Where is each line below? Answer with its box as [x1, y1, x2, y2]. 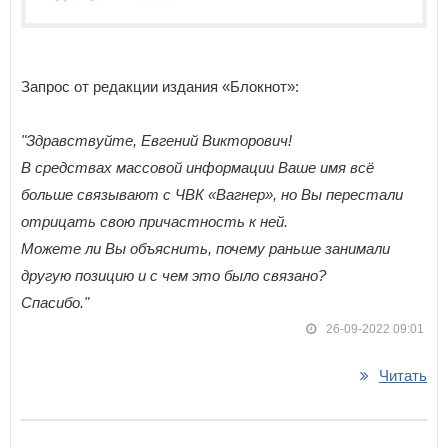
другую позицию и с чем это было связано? [21, 266, 326, 284]
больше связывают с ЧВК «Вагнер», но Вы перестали [21, 185, 403, 203]
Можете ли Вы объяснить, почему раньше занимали [21, 239, 390, 257]
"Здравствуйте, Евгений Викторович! [21, 131, 292, 149]
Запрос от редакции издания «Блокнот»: [21, 77, 299, 95]
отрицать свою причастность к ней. [21, 212, 288, 230]
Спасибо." [21, 293, 89, 311]
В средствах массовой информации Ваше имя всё [21, 158, 374, 176]
